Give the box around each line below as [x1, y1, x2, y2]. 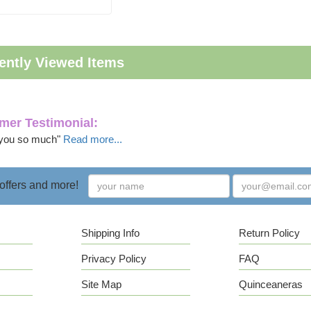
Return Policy [239, 227, 300, 239]
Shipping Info [81, 227, 140, 239]
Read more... [62, 133, 122, 145]
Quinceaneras [239, 278, 303, 290]
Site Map [81, 278, 121, 290]
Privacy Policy [81, 253, 146, 264]
